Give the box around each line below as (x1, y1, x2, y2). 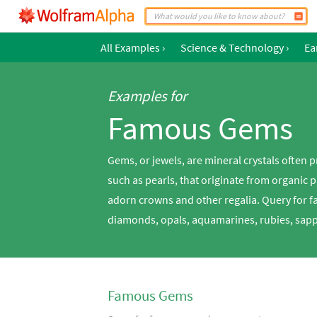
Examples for (108, 86, 187, 105)
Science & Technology (180, 40, 284, 54)
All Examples (100, 40, 160, 54)
